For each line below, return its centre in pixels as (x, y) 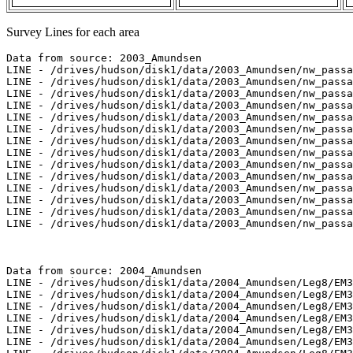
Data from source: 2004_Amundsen (104, 271)
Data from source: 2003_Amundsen (104, 58)
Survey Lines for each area (73, 32)
